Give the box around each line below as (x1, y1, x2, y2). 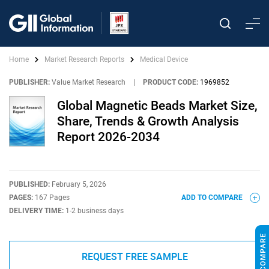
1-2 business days (65, 207, 124, 215)
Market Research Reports (44, 55, 124, 64)
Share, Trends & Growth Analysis (57, 114, 239, 128)
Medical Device (140, 55, 188, 64)
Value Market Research (52, 78, 125, 86)
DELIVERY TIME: (9, 207, 65, 215)
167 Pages (35, 193, 70, 202)
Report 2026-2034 (57, 130, 160, 144)
